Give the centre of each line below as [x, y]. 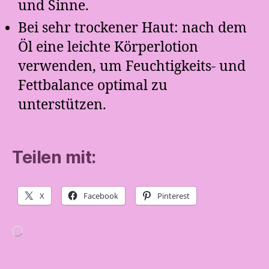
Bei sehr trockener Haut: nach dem [132, 28]
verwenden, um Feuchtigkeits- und [132, 66]
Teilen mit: [54, 157]
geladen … [29, 252]
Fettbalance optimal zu [93, 86]
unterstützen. [62, 105]
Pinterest [174, 196]
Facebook [101, 196]
